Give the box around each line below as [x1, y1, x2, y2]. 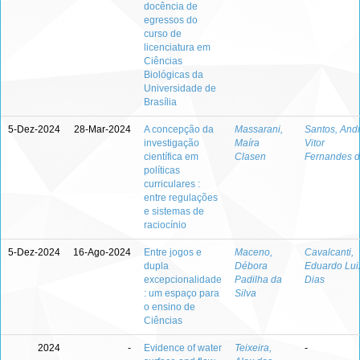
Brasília [144, 96, 177, 108]
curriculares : [144, 178, 200, 190]
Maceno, [235, 247, 272, 258]
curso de [144, 28, 182, 39]
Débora [235, 260, 268, 272]
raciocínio [144, 219, 186, 231]
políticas [144, 165, 180, 176]
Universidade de [144, 83, 216, 94]
